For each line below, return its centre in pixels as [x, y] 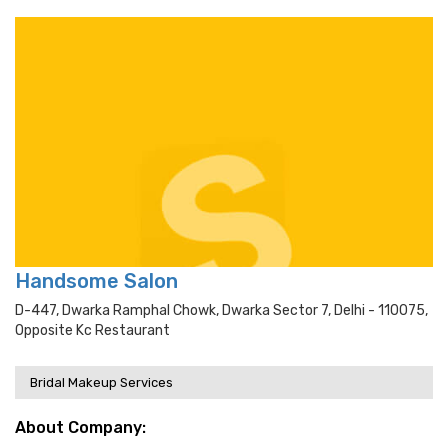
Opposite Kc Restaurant [92, 330]
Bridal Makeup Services [101, 382]
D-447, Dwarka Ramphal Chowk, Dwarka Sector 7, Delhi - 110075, [221, 310]
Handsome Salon [96, 281]
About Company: [80, 427]
